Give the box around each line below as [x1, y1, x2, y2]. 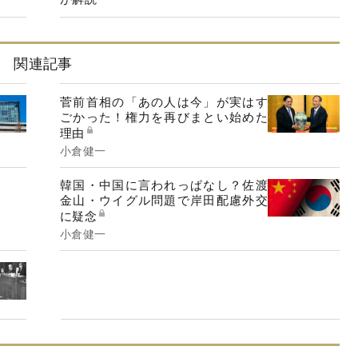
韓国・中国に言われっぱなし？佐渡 [60, 176, 268, 193]
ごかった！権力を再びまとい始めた [60, 107, 268, 125]
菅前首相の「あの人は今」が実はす [60, 92, 268, 109]
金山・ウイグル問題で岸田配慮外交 [60, 191, 268, 209]
